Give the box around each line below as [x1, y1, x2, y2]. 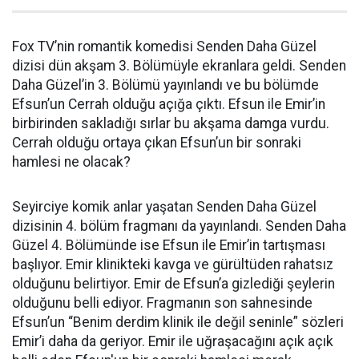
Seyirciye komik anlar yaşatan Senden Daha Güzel [12, 199, 317, 215]
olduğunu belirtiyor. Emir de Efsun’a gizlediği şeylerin [12, 276, 335, 292]
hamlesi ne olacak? [12, 154, 131, 170]
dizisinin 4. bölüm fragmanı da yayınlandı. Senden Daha [12, 218, 346, 234]
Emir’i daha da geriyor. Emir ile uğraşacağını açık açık [12, 333, 333, 349]
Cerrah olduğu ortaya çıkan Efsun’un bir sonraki [12, 135, 301, 151]
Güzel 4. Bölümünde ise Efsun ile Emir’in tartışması [12, 237, 325, 253]
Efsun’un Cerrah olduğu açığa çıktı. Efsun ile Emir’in [12, 96, 325, 112]
